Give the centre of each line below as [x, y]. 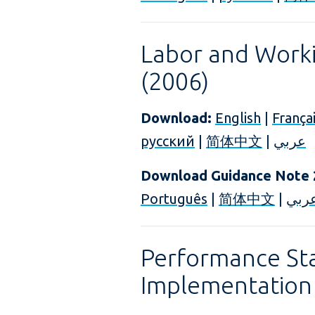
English [238, 118]
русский [168, 141]
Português [174, 199]
